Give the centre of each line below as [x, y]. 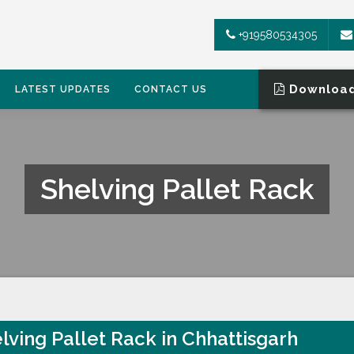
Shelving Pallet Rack [177, 189]
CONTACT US [171, 89]
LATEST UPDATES [63, 89]
